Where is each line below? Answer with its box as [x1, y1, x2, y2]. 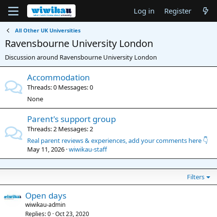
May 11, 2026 [27, 145, 64, 154]
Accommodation [27, 72, 90, 83]
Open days [25, 190, 66, 201]
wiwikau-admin [25, 201, 65, 209]
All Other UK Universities [15, 27, 80, 34]
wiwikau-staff [69, 145, 107, 154]
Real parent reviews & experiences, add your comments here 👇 [27, 136, 208, 145]
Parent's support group [27, 113, 116, 124]
